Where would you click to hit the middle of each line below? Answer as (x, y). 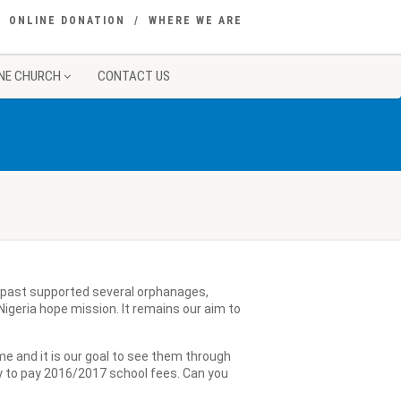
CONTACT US (134, 76)
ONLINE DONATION (67, 21)
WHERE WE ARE (196, 21)
